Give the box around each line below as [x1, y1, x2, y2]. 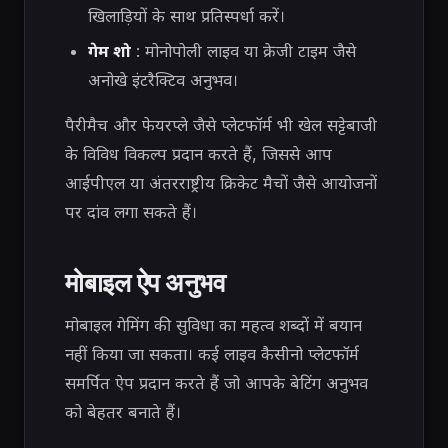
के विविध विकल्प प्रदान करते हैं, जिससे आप [65, 144, 332, 165]
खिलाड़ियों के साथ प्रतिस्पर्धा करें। [87, 5, 285, 26]
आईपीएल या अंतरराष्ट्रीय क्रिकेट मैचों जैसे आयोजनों [65, 173, 377, 194]
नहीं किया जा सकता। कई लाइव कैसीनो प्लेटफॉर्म [65, 344, 359, 365]
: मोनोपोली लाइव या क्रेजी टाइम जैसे [130, 41, 356, 62]
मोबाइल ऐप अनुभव [65, 264, 226, 299]
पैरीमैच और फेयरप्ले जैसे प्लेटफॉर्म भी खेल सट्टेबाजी [65, 115, 377, 136]
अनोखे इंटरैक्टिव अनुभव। [87, 70, 238, 91]
